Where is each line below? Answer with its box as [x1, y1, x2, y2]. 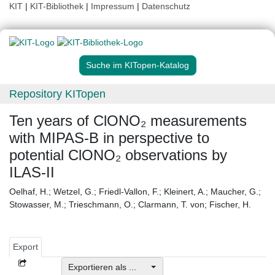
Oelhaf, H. [9, 187, 48, 197]
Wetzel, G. [53, 187, 94, 197]
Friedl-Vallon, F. [99, 187, 159, 197]
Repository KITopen [9, 88, 106, 101]
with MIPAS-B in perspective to [9, 130, 209, 147]
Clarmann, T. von [138, 199, 204, 210]
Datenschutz [142, 1, 190, 11]
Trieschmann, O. [69, 199, 133, 210]
